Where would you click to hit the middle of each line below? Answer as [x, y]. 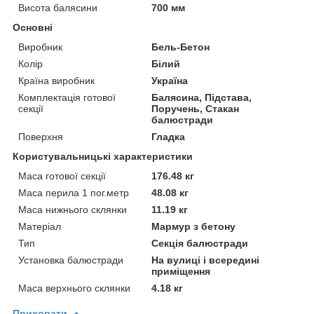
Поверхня [41, 136]
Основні [33, 27]
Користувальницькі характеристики [103, 156]
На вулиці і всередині [206, 260]
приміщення [181, 271]
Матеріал [40, 226]
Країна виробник [56, 80]
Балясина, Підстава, [202, 97]
